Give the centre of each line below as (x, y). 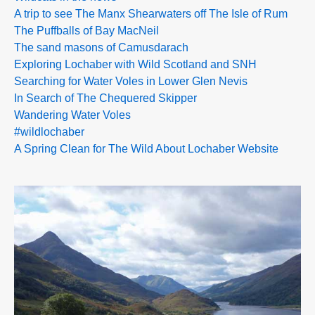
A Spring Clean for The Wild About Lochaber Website (146, 149)
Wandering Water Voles (72, 115)
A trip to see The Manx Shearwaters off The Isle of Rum (151, 14)
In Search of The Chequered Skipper (105, 98)
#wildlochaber (49, 132)
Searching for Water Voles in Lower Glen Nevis (131, 81)
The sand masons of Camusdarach (101, 47)
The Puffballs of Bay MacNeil (86, 31)
